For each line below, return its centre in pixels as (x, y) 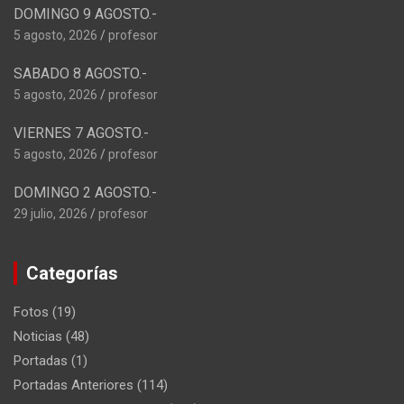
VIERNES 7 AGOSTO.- (81, 133)
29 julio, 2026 (50, 214)
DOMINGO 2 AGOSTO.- (85, 193)
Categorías (72, 274)
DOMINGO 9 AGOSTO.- (85, 14)
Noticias (38, 337)
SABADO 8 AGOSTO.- (80, 74)
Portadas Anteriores (73, 386)
